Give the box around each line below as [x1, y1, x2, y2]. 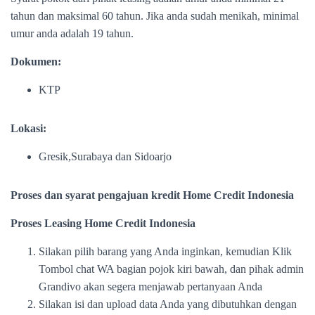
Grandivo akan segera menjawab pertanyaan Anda [39, 281, 262, 292]
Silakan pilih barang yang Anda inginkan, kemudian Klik [39, 245, 292, 257]
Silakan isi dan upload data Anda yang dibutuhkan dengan [39, 298, 297, 310]
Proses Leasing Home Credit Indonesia [11, 217, 195, 229]
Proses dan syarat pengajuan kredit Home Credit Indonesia [11, 189, 294, 201]
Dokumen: [11, 56, 61, 67]
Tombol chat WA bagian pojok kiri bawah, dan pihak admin [39, 263, 304, 275]
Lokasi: [11, 122, 46, 134]
